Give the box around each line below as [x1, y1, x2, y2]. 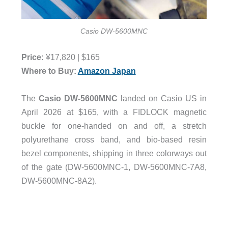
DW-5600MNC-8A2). [21, 176, 97, 185]
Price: [21, 52, 44, 62]
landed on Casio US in [117, 93, 207, 103]
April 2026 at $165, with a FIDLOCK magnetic [21, 107, 207, 117]
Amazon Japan [77, 66, 136, 76]
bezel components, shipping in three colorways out [21, 148, 207, 158]
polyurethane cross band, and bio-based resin [21, 134, 207, 144]
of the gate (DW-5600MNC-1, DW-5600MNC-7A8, [21, 162, 207, 172]
